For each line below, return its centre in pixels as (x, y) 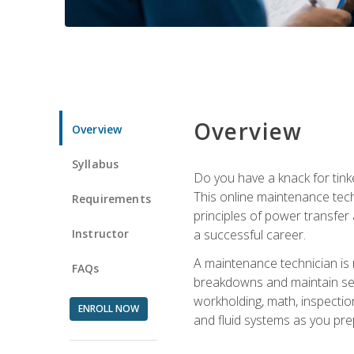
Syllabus (96, 164)
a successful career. (249, 234)
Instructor (101, 233)
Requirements (111, 198)
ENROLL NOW (108, 308)
